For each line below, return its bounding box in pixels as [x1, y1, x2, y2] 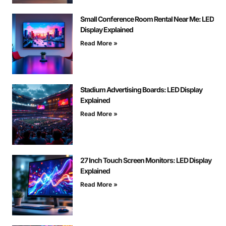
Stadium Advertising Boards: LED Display [80, 85, 202, 94]
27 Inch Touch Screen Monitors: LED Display [80, 156, 211, 165]
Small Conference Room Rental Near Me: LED [80, 15, 214, 24]
